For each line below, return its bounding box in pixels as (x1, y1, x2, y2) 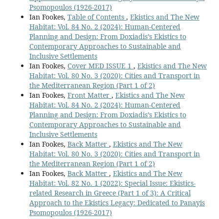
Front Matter (67, 90, 111, 100)
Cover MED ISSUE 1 (67, 61, 133, 70)
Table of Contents (67, 12, 126, 22)
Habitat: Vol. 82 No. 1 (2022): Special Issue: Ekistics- (29, 178, 196, 188)
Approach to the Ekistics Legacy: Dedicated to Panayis (29, 197, 205, 207)
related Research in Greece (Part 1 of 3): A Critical (29, 188, 191, 197)
